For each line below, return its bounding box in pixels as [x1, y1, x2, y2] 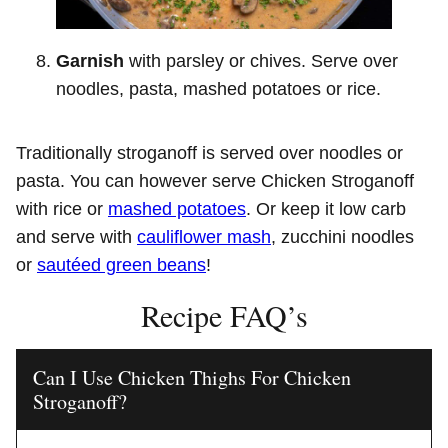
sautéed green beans [37, 254, 206, 275]
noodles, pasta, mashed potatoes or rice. [56, 78, 381, 99]
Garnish [56, 50, 129, 71]
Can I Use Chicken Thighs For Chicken [33, 363, 351, 391]
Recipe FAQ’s [140, 294, 308, 335]
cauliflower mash [137, 226, 271, 247]
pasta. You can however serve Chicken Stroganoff [16, 170, 414, 191]
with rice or [16, 198, 108, 219]
